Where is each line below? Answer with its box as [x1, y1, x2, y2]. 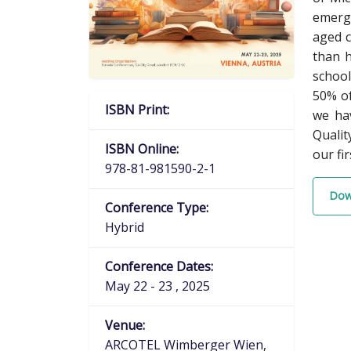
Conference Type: [105, 199, 208, 217]
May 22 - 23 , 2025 [105, 277, 210, 295]
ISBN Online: [105, 140, 179, 158]
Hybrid [105, 219, 144, 237]
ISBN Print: [105, 101, 169, 119]
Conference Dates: [105, 258, 213, 276]
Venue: [105, 317, 145, 335]
